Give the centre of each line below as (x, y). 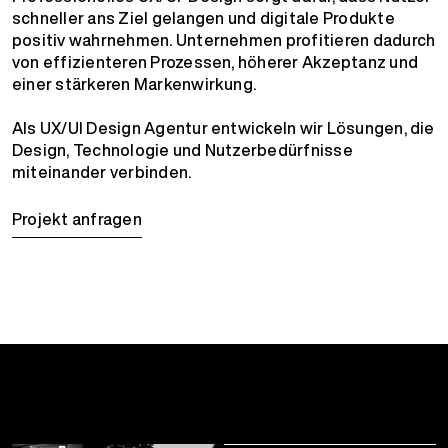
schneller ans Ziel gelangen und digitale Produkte (203, 17)
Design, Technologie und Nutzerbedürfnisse (182, 149)
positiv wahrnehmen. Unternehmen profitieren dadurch (224, 39)
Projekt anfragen (77, 218)
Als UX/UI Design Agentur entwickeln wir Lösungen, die (223, 127)
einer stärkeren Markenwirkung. (134, 83)
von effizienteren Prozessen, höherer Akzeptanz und (215, 61)
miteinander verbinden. (102, 171)
